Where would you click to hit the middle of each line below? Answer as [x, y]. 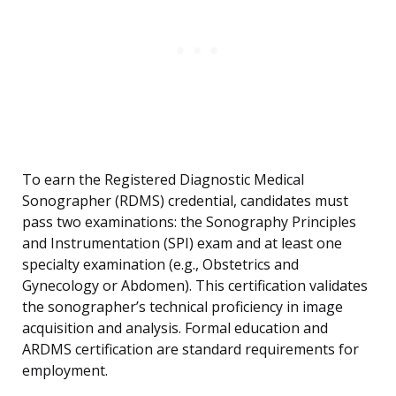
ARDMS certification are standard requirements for [190, 350]
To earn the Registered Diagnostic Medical [163, 180]
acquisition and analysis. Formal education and [175, 328]
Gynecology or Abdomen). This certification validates [195, 286]
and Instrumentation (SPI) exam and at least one [182, 244]
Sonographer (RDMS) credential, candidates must [185, 201]
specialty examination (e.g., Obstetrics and [160, 265]
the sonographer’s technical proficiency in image [183, 307]
